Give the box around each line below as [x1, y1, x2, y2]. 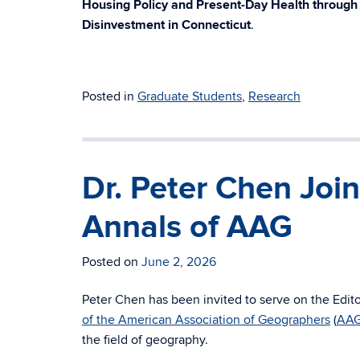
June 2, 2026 [141, 254, 216, 270]
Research [248, 88, 301, 104]
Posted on [82, 254, 141, 270]
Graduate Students [137, 88, 242, 104]
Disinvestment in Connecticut [82, 17, 251, 33]
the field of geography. [82, 332, 208, 348]
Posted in [82, 88, 137, 104]
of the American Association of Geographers [82, 312, 330, 328]
